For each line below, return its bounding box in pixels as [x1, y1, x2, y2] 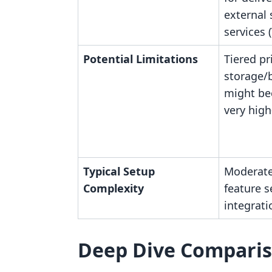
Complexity [83, 181, 144, 195]
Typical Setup [83, 164, 155, 178]
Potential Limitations [83, 52, 198, 66]
